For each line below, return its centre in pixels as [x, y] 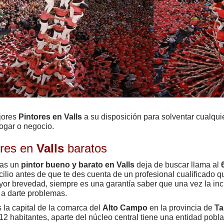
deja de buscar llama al [178, 164]
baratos [85, 148]
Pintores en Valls [50, 116]
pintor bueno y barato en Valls [78, 164]
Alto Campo [125, 207]
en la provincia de [181, 207]
